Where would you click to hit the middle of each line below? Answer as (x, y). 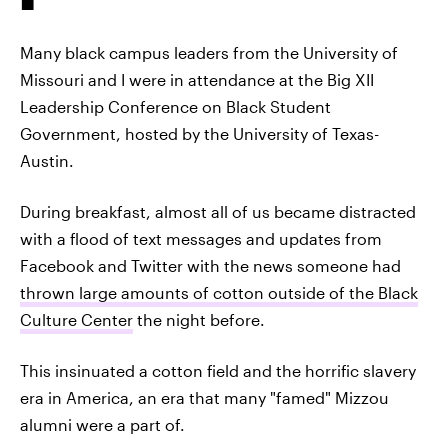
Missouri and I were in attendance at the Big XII (197, 79)
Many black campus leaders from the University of (209, 52)
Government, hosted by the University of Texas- (199, 133)
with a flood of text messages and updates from (201, 238)
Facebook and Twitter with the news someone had (210, 265)
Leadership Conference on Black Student (175, 106)
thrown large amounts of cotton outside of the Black (219, 292)
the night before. (199, 319)
